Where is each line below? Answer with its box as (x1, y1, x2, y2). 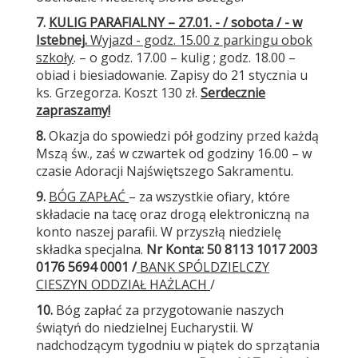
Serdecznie (201, 84, 265, 101)
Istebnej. (36, 31, 90, 49)
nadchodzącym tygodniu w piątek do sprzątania (36, 336, 320, 354)
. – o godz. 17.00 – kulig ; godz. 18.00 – (74, 49, 296, 66)
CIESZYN (36, 276, 91, 293)
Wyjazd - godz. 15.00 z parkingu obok (90, 31, 312, 49)
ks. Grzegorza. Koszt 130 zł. (36, 84, 201, 101)
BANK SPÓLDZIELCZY (137, 258, 269, 276)
